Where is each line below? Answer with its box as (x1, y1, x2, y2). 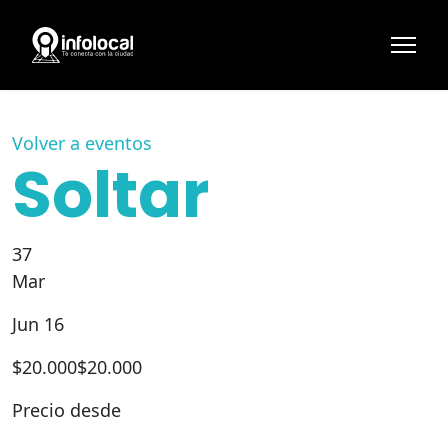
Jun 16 (12, 312, 64, 336)
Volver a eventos (12, 131, 152, 155)
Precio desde (12, 398, 121, 422)
